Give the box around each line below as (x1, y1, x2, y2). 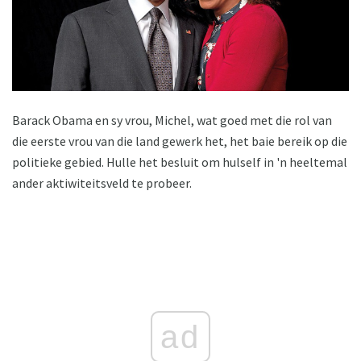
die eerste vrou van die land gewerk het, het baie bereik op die (12, 132, 347, 149)
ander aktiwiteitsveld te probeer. (12, 174, 192, 191)
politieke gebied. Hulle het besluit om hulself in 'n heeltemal (12, 153, 347, 170)
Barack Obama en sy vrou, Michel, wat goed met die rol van (12, 111, 332, 128)
